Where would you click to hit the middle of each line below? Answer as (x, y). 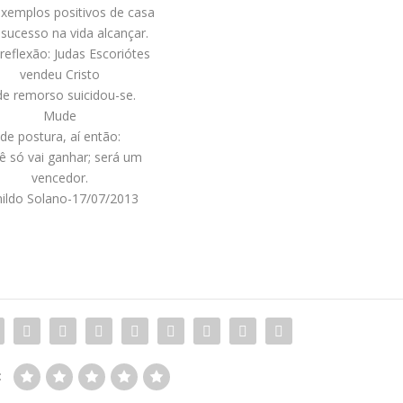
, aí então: (91, 137)
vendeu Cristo (60, 75)
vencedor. (60, 178)
